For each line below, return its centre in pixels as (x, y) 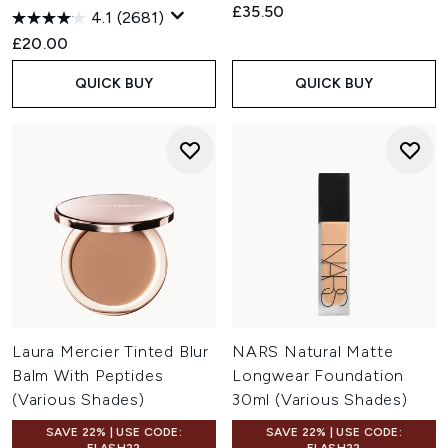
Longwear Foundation (318, 375)
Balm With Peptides (88, 375)
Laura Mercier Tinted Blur (111, 351)
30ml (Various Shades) (320, 399)
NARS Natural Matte (313, 351)
